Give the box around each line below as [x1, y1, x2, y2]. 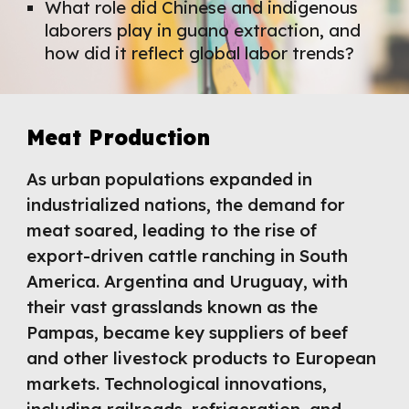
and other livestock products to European [26, 347, 377, 369]
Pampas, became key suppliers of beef [26, 321, 349, 343]
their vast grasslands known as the [26, 296, 319, 318]
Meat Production [26, 124, 211, 151]
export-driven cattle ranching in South [26, 245, 349, 267]
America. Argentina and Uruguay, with [26, 270, 349, 292]
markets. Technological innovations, [26, 372, 328, 394]
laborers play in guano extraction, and [45, 19, 362, 41]
